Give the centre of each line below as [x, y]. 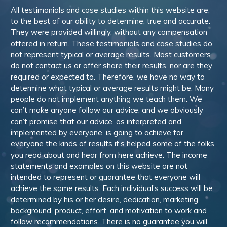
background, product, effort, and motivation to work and [109, 211]
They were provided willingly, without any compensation [109, 32]
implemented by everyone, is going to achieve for [97, 133]
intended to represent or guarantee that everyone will [105, 177]
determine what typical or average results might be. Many [112, 88]
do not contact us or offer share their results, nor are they [111, 66]
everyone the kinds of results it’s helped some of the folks [112, 144]
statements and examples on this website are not [99, 166]
